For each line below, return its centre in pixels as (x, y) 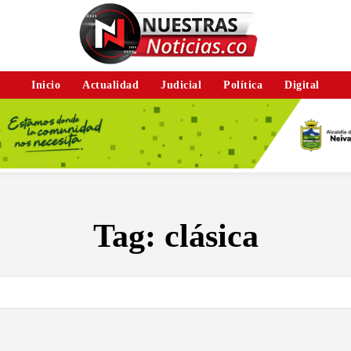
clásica (211, 235)
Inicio (46, 85)
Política (243, 85)
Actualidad (111, 85)
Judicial (181, 85)
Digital (302, 85)
